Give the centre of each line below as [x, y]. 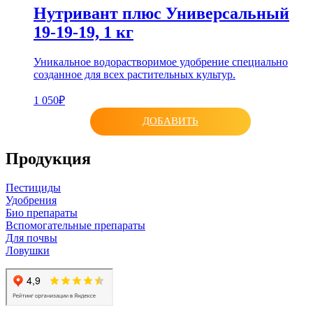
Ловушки [28, 251]
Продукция [48, 158]
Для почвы [31, 238]
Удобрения [31, 201]
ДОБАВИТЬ [170, 121]
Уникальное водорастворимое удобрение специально [161, 61]
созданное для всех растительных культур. [134, 74]
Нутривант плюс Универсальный [161, 13]
